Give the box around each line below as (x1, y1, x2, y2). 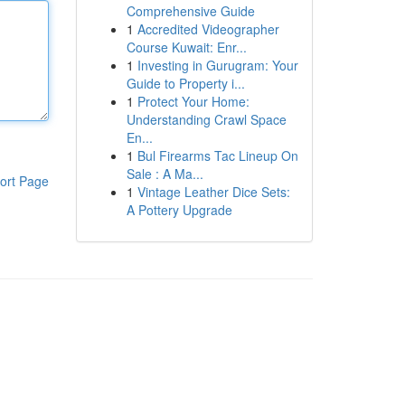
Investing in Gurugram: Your (137, 56, 298, 74)
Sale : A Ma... (126, 165, 203, 183)
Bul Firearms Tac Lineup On (137, 146, 298, 165)
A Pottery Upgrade (126, 201, 232, 219)
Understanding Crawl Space (126, 110, 287, 128)
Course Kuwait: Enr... (126, 38, 247, 56)
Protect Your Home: (137, 92, 250, 110)
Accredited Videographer (137, 20, 279, 38)
